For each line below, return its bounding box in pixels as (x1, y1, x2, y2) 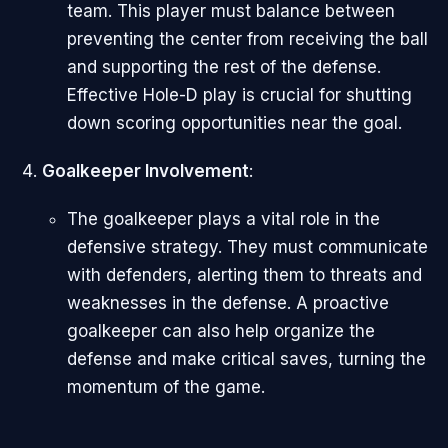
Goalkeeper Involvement (41, 160, 249, 181)
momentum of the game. (67, 377, 265, 398)
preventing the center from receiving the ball (67, 28, 428, 49)
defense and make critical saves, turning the (67, 349, 426, 370)
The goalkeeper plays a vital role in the (67, 209, 380, 230)
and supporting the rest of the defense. (67, 56, 381, 77)
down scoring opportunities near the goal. (67, 112, 402, 133)
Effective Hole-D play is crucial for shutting (67, 84, 412, 105)
